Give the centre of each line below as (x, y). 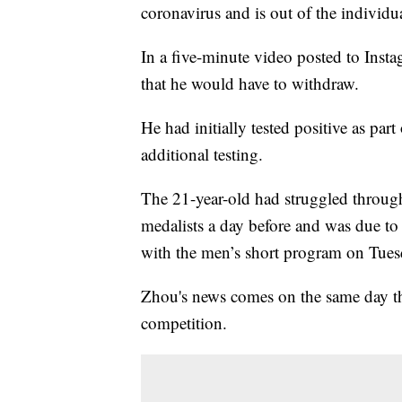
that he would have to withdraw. (250, 83)
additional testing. (202, 154)
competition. (184, 323)
